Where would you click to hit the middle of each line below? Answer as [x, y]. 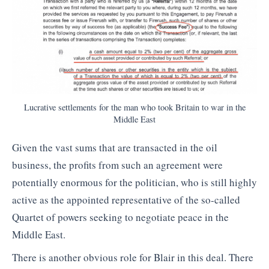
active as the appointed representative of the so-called [126, 200]
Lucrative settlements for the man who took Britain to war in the [134, 107]
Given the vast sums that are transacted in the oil [115, 148]
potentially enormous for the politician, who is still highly [134, 183]
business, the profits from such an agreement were [117, 165]
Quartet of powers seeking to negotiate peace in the [120, 217]
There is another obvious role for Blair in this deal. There [133, 257]
